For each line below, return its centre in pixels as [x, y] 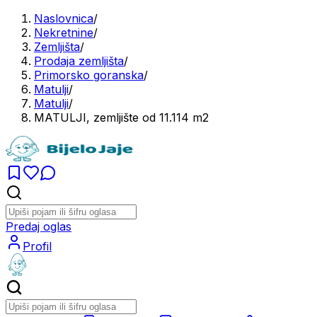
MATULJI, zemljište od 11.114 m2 [121, 117]
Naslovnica [64, 18]
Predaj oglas [39, 226]
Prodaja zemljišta [79, 61]
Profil [37, 246]
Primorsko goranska [89, 75]
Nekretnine [64, 33]
